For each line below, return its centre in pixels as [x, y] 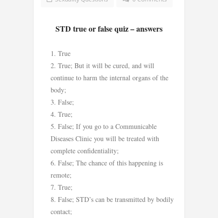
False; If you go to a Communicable [107, 126]
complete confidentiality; [85, 150]
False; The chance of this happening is [110, 163]
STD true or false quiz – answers [109, 29]
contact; [61, 211]
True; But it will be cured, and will [106, 65]
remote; [61, 175]
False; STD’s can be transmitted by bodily [116, 199]
